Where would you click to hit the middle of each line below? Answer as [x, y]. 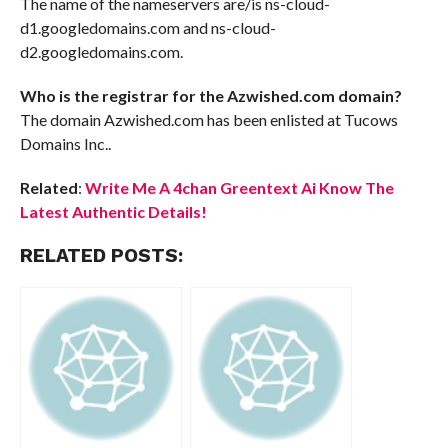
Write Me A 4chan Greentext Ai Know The [239, 187]
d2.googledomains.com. [101, 51]
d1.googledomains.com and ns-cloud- [147, 27]
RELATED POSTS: [101, 255]
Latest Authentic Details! [113, 211]
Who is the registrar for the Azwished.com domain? [210, 95]
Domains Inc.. [65, 143]
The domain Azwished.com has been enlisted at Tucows [208, 119]
